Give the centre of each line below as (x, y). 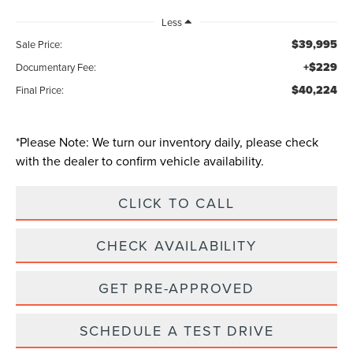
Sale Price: (39, 45)
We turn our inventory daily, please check (204, 142)
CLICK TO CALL (176, 203)
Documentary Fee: (56, 67)
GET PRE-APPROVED (176, 288)
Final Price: (40, 90)
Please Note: (55, 142)
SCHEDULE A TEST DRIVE (176, 331)
